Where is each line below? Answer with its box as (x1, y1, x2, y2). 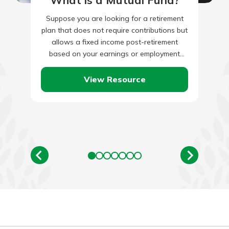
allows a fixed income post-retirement (51, 37, 178, 47)
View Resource (83, 74, 146, 84)
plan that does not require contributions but (41, 26, 188, 35)
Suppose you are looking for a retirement (45, 14, 184, 24)
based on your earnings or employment (49, 49, 180, 59)
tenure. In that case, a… (76, 61, 153, 71)
